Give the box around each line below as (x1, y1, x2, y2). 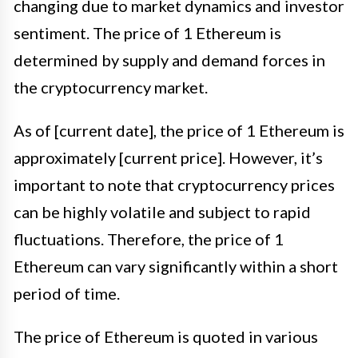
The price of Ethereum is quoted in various (14, 326, 318, 346)
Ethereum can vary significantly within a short (14, 256, 338, 276)
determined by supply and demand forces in (14, 50, 325, 70)
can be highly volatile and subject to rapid (14, 201, 311, 221)
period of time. (14, 283, 120, 303)
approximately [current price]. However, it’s (14, 147, 323, 167)
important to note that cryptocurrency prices (14, 174, 335, 194)
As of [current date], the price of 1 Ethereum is (14, 120, 344, 140)
